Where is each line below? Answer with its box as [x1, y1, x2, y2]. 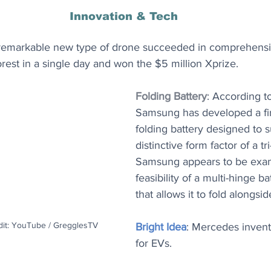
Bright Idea [135, 221, 186, 233]
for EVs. [135, 237, 172, 249]
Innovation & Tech [69, 10, 178, 22]
